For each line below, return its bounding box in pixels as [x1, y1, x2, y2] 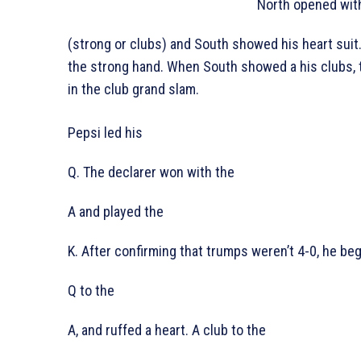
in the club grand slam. [68, 81, 199, 98]
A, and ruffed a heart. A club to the [68, 322, 266, 339]
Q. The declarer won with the [68, 164, 234, 181]
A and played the [68, 203, 164, 221]
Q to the [68, 282, 114, 300]
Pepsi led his [68, 124, 143, 142]
